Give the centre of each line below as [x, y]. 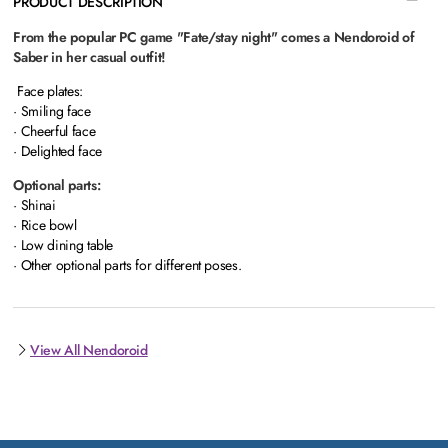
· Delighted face [57, 151]
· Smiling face [52, 111]
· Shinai [34, 205]
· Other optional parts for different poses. [127, 265]
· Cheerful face [54, 131]
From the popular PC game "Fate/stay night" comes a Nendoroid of [214, 37]
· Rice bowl [45, 225]
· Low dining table [63, 245]
